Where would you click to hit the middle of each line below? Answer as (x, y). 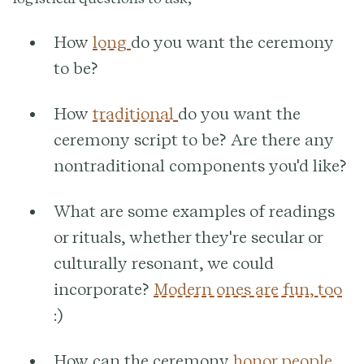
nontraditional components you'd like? (200, 166)
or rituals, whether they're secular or (188, 238)
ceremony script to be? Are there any (194, 140)
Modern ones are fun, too (248, 290)
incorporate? (104, 290)
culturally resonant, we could (164, 264)
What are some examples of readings (194, 212)
